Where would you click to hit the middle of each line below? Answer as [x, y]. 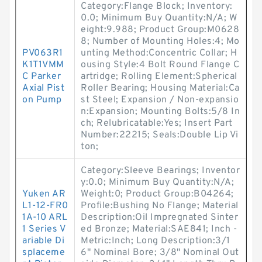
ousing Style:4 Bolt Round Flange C [160, 65]
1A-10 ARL [45, 218]
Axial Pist [43, 88]
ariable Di [43, 241]
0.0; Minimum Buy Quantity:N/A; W [159, 18]
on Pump [42, 100]
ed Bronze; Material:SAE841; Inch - [159, 229]
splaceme [44, 253]
